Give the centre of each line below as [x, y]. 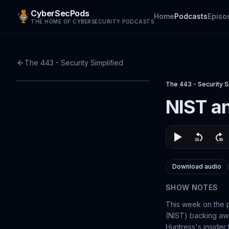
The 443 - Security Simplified [74, 63]
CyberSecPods [60, 13]
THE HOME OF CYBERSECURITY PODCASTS [92, 21]
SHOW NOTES [192, 187]
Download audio [197, 166]
